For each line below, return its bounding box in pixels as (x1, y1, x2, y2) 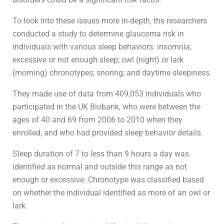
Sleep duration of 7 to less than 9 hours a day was (12, 148, 189, 158)
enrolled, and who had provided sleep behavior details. (12, 127, 203, 137)
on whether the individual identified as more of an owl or (12, 187, 210, 197)
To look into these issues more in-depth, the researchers (12, 15, 207, 25)
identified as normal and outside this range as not (12, 161, 187, 171)
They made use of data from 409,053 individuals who (12, 88, 201, 98)
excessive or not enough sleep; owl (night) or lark (12, 54, 183, 64)
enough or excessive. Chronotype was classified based (12, 174, 204, 184)
